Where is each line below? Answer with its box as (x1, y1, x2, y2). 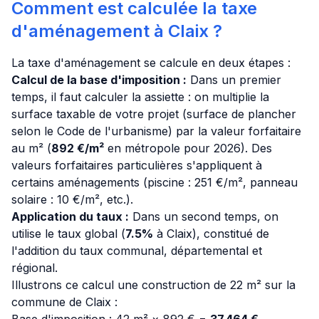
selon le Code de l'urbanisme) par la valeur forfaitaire (11, 124, 301, 138)
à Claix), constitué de (153, 226, 269, 241)
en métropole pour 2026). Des (104, 141, 272, 155)
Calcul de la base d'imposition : (11, 73, 187, 87)
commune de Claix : (11, 295, 117, 309)
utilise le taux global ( (11, 226, 125, 241)
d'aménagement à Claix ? (11, 21, 222, 41)
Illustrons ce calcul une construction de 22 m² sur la (11, 278, 296, 292)
